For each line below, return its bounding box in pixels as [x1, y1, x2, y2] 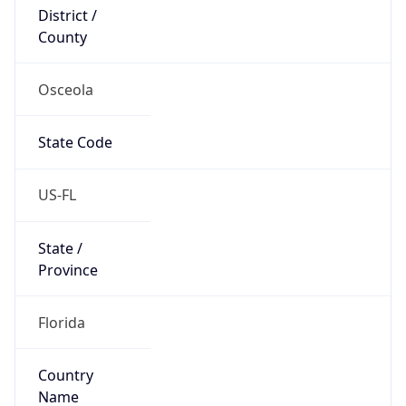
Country [37, 365, 93, 386]
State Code [37, 132, 112, 153]
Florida [37, 312, 85, 333]
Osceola [37, 79, 93, 100]
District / [37, 5, 97, 25]
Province [37, 259, 98, 280]
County [37, 26, 87, 47]
